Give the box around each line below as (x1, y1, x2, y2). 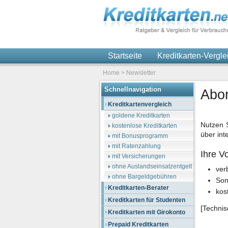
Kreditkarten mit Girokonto (108, 209, 185, 216)
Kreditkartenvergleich (108, 101, 172, 108)
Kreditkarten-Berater (108, 184, 169, 191)
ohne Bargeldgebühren (112, 173, 177, 180)
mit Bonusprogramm (112, 132, 168, 139)
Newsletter (126, 69, 156, 76)
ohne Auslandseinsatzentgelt (112, 163, 192, 170)
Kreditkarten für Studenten (108, 196, 185, 204)
